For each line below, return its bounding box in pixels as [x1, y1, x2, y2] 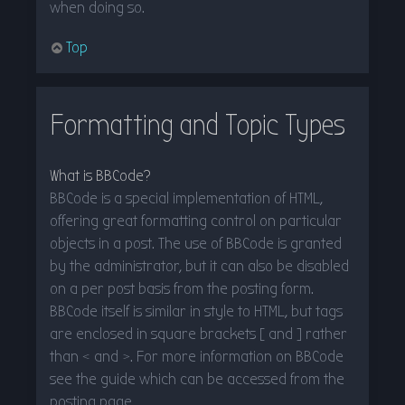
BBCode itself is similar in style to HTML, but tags [50, 301, 343, 321]
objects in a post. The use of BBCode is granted [50, 233, 342, 253]
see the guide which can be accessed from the [50, 369, 344, 389]
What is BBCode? [50, 165, 151, 185]
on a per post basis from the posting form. [50, 278, 314, 298]
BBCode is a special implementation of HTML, [50, 188, 323, 208]
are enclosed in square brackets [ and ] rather [50, 324, 347, 344]
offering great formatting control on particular [50, 211, 342, 231]
